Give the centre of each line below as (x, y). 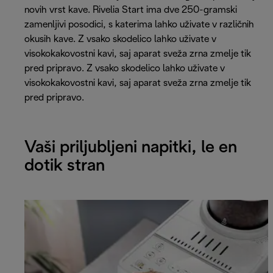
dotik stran (65, 167)
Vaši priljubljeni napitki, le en (131, 148)
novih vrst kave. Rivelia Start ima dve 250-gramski (131, 10)
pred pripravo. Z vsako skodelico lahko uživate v (125, 68)
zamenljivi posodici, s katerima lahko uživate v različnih (139, 24)
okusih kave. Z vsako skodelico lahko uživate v (120, 39)
